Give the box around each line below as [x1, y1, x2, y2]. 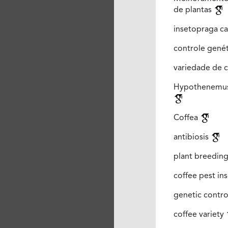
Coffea [173, 113, 200, 122]
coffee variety [173, 210, 226, 219]
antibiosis [173, 133, 211, 141]
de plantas [173, 6, 214, 14]
